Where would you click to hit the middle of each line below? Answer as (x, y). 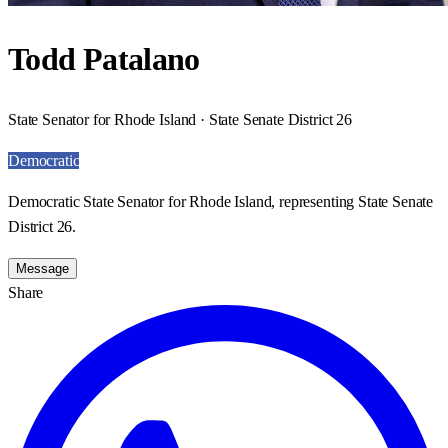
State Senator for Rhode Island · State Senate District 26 (180, 119)
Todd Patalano (104, 59)
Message (42, 268)
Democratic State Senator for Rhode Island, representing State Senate (221, 201)
